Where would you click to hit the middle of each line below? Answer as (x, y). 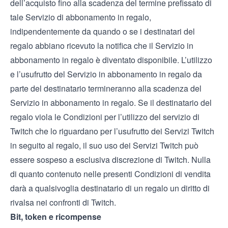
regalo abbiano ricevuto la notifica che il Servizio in (102, 46)
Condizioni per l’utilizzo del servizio (127, 117)
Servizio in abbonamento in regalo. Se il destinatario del (111, 103)
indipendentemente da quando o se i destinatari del (103, 31)
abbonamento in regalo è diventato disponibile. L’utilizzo (111, 60)
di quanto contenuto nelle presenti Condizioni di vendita (110, 174)
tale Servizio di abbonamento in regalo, (81, 17)
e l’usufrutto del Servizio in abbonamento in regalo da (106, 74)
